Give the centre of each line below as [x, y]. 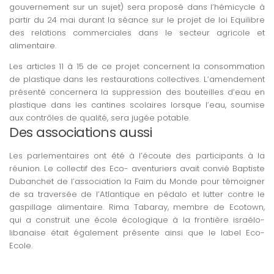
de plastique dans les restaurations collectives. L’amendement [137, 79]
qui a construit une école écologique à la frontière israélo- [137, 220]
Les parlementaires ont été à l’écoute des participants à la [137, 155]
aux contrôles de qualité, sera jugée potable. [100, 117]
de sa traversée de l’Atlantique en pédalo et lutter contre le [137, 194]
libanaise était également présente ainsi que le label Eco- [137, 232]
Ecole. [21, 245]
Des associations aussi [80, 132]
